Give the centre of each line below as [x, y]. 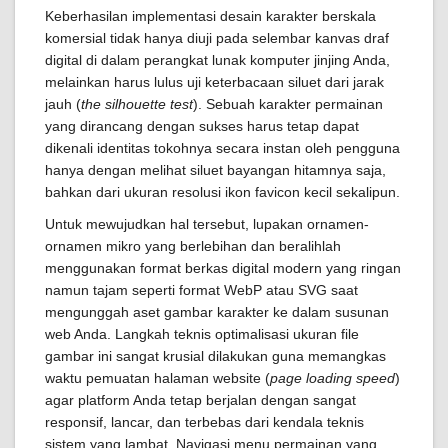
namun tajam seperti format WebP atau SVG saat [201, 290]
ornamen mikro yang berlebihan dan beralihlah [193, 246]
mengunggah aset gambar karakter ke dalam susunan [217, 312]
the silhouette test [137, 104]
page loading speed [332, 378]
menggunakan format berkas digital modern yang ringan [223, 268]
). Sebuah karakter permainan [288, 104]
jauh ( [63, 104]
